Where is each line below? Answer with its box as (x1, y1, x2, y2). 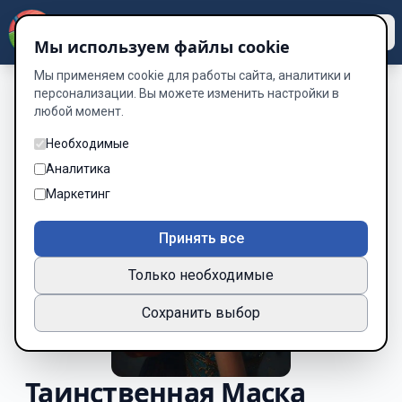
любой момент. (34, 104, 124, 118)
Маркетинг (46, 187, 110, 201)
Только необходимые (128, 267, 274, 284)
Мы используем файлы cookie (34, 36, 290, 57)
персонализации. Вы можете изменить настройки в (34, 86, 339, 100)
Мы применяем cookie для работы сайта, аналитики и (34, 68, 351, 83)
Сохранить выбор (142, 304, 260, 321)
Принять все (158, 230, 244, 247)
